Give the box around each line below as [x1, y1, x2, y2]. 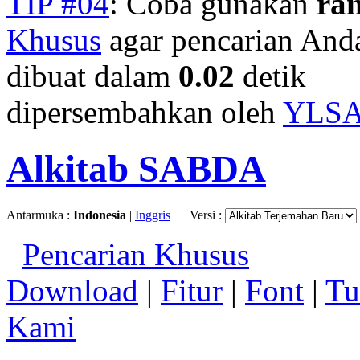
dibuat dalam [6, 58, 178, 93]
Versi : [190, 207, 225, 222]
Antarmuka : [6, 207, 73, 222]
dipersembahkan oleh [6, 94, 283, 129]
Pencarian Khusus [22, 236, 249, 272]
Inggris [135, 207, 170, 222]
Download [6, 272, 138, 308]
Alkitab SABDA [6, 148, 266, 190]
